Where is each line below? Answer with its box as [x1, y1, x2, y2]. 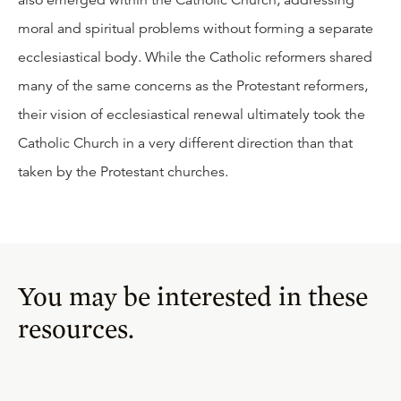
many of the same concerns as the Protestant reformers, [18, 77, 368, 95]
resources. [18, 311, 134, 344]
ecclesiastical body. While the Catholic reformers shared [18, 48, 372, 66]
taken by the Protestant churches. [18, 163, 228, 181]
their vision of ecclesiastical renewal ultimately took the [18, 106, 365, 124]
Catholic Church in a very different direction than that [18, 134, 353, 152]
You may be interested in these [18, 279, 368, 311]
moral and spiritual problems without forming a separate [18, 20, 373, 38]
